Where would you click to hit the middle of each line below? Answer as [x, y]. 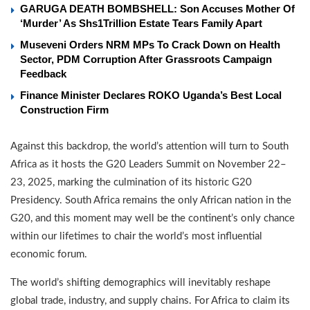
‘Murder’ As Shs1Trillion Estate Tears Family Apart [141, 23]
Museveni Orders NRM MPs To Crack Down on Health [150, 44]
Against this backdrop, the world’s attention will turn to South [149, 146]
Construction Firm [64, 109]
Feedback [43, 73]
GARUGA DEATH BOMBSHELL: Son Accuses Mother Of [157, 8]
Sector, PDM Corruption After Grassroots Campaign [146, 59]
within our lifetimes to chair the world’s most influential [136, 236]
